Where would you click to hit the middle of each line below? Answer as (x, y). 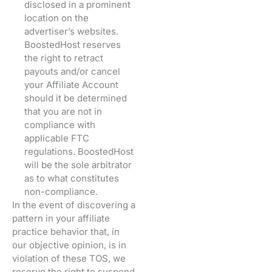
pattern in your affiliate (61, 218)
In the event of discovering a (74, 205)
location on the (56, 18)
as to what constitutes (72, 178)
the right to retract (64, 58)
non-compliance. (61, 191)
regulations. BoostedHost (79, 151)
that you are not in (63, 111)
